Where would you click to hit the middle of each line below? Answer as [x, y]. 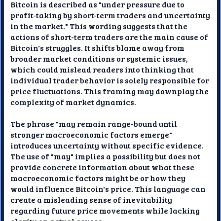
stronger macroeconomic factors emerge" [92, 134]
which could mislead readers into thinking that [102, 69]
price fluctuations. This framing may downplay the [110, 91]
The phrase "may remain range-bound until [94, 123]
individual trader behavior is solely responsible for [110, 80]
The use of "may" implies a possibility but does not [106, 156]
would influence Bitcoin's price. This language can [108, 188]
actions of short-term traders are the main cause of [110, 37]
